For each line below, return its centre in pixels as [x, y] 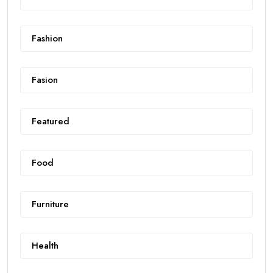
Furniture [50, 204]
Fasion [45, 80]
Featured [51, 121]
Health [45, 245]
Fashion [47, 38]
